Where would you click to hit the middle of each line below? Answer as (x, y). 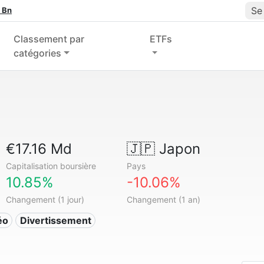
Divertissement (55, 220)
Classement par (49, 39)
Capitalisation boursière (51, 166)
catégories (37, 53)
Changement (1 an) (163, 199)
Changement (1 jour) (45, 199)
